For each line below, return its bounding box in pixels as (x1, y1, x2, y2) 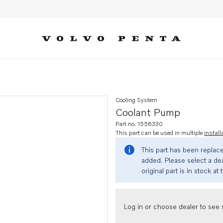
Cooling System (115, 96, 157, 104)
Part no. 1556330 (115, 120, 163, 127)
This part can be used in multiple (115, 129, 204, 136)
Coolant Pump (115, 106, 180, 118)
